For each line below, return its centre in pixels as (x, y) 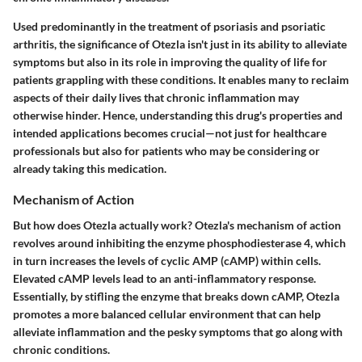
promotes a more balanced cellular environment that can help (167, 314)
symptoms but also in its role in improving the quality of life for (170, 62)
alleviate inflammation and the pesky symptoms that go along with (178, 331)
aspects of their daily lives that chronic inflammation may (156, 98)
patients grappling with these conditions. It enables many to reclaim (181, 80)
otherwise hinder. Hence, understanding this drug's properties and (178, 116)
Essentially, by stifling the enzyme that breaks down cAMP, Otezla (176, 296)
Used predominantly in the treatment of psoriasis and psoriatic (169, 27)
